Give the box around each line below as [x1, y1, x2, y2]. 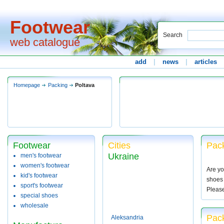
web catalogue [10, 36, 80, 48]
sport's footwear [20, 182, 63, 189]
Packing [48, 82, 67, 88]
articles [194, 58, 217, 65]
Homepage [13, 82, 40, 88]
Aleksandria [111, 214, 143, 221]
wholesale [20, 202, 48, 209]
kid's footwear [20, 172, 57, 179]
